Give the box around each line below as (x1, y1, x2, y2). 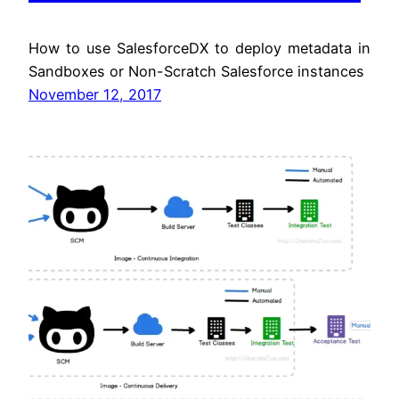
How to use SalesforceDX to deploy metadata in (28, 38, 370, 57)
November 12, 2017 (28, 85, 161, 103)
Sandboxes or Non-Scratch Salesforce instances (28, 61, 364, 80)
